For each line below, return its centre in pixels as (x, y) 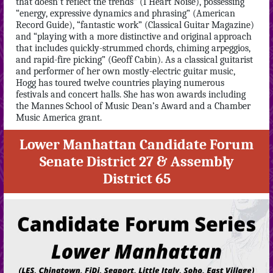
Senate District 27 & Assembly (136, 161)
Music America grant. (59, 118)
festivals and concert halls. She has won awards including (131, 94)
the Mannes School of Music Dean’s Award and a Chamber (133, 106)
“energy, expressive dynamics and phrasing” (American (126, 13)
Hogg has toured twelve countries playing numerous (120, 83)
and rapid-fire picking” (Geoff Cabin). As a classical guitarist (134, 60)
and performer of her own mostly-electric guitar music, (126, 71)
